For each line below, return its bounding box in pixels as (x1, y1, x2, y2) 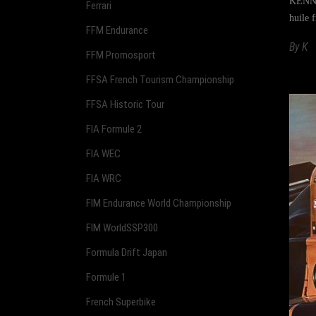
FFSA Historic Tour (86, 97, 164, 111)
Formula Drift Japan (86, 245, 167, 259)
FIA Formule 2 (86, 122, 142, 135)
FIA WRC (86, 171, 121, 185)
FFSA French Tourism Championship (86, 73, 234, 86)
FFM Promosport (86, 48, 156, 61)
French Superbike (86, 295, 156, 308)
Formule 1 (86, 270, 126, 284)
